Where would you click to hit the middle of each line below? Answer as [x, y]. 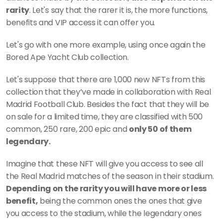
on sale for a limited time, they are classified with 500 [105, 117]
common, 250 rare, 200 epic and [68, 129]
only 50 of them [160, 129]
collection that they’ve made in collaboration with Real [109, 92]
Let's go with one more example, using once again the [106, 45]
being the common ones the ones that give [120, 201]
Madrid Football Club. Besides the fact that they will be [108, 104]
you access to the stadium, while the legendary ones [104, 213]
